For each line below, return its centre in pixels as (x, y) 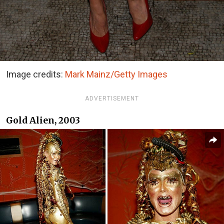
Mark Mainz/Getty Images (116, 74)
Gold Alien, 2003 (43, 120)
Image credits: (35, 74)
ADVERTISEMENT (112, 99)
